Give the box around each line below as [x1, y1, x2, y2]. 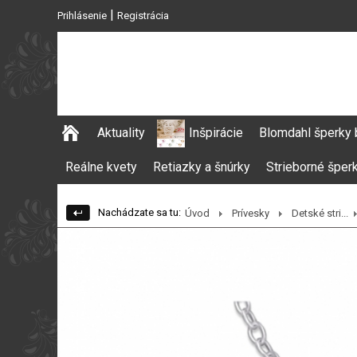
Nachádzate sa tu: [98, 206, 181, 218]
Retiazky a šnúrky [153, 159, 250, 175]
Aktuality [97, 125, 145, 140]
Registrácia [117, 10, 169, 22]
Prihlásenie [57, 10, 107, 22]
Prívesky [232, 207, 269, 219]
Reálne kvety [65, 159, 137, 175]
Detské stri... [292, 207, 348, 219]
